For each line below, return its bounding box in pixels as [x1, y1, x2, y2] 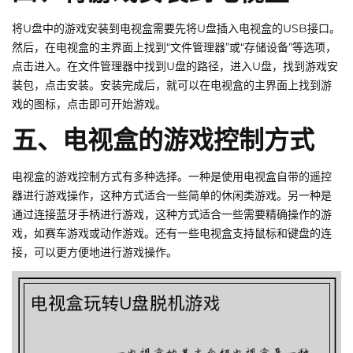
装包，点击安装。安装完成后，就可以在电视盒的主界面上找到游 [12, 78, 332, 93]
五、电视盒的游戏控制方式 [12, 124, 314, 156]
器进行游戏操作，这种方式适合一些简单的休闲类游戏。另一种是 [12, 188, 332, 203]
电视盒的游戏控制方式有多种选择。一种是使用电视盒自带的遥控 [12, 169, 332, 184]
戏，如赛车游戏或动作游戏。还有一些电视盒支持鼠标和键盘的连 [12, 226, 332, 241]
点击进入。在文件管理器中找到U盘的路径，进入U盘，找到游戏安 [12, 59, 338, 74]
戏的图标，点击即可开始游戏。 [12, 97, 166, 112]
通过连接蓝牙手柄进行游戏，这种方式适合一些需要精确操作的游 [12, 207, 332, 222]
